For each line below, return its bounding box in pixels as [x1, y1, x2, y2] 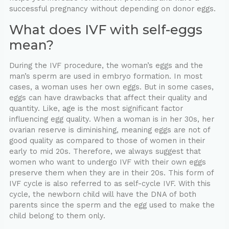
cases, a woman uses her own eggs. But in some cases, [9, 82, 214, 92]
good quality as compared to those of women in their [9, 136, 205, 146]
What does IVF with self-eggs [9, 22, 202, 38]
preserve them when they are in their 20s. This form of [9, 168, 214, 178]
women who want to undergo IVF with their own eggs [9, 157, 206, 167]
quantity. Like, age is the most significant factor [9, 104, 183, 113]
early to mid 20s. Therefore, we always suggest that [9, 147, 201, 156]
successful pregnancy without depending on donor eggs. [9, 4, 216, 14]
